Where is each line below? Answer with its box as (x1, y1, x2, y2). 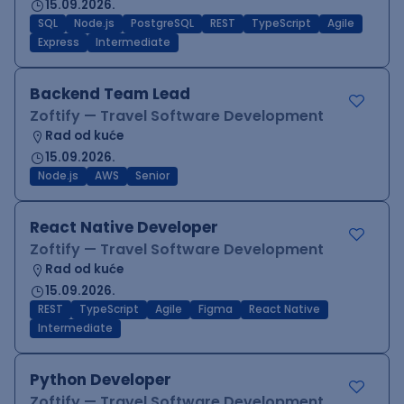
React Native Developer (30, 216, 218, 238)
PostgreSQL (131, 16, 194, 31)
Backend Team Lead (30, 83, 190, 105)
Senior (135, 169, 170, 183)
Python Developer (30, 369, 171, 390)
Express (38, 35, 79, 50)
